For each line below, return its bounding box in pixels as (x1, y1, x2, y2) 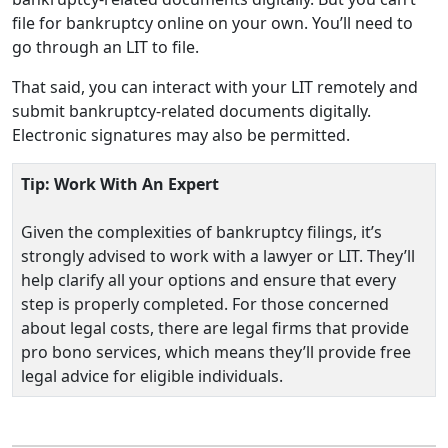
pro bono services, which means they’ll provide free (21, 340, 411, 363)
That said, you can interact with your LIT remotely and (12, 75, 418, 98)
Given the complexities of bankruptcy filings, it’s (21, 220, 382, 243)
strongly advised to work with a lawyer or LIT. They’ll (21, 244, 415, 267)
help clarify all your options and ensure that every (21, 268, 396, 291)
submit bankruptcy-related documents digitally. (12, 99, 371, 122)
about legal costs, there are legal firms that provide (21, 316, 409, 339)
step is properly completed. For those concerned (21, 292, 389, 315)
